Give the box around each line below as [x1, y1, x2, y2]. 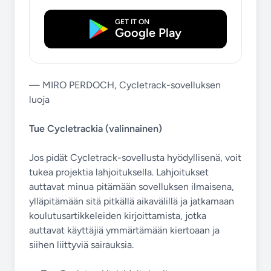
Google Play [115, 25, 181, 40]
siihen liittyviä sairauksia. [29, 239, 134, 250]
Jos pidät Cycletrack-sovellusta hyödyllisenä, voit [29, 152, 241, 163]
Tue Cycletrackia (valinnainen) [29, 123, 162, 134]
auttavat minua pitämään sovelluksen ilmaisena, [29, 181, 234, 192]
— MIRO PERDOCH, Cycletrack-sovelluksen [29, 79, 221, 91]
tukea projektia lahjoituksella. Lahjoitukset [29, 166, 209, 178]
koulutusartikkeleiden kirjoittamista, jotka [29, 210, 206, 221]
